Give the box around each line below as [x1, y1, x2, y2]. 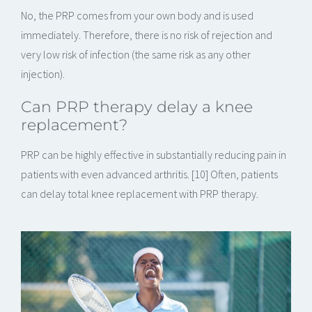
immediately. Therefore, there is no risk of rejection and [21, 27, 272, 42]
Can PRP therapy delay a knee [21, 96, 253, 116]
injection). [21, 66, 65, 81]
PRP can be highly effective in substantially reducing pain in [21, 147, 286, 162]
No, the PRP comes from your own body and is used [21, 8, 253, 22]
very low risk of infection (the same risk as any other [21, 47, 251, 61]
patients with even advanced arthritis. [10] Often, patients [21, 166, 278, 181]
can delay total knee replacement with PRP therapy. [21, 186, 258, 201]
